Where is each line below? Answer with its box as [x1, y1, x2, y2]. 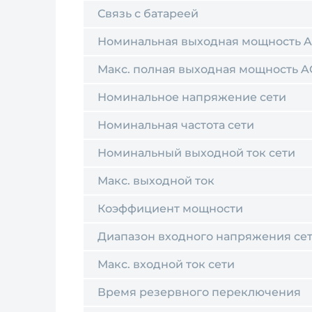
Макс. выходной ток [97, 174, 214, 187]
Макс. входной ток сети [97, 258, 235, 271]
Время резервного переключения [97, 286, 301, 299]
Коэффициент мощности [97, 202, 243, 215]
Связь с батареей [97, 7, 198, 20]
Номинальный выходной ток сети [97, 146, 295, 159]
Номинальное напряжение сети [97, 91, 286, 104]
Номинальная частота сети [97, 118, 254, 132]
